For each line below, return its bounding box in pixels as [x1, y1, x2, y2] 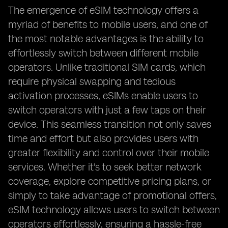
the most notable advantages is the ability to [8, 33, 204, 45]
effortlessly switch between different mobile [8, 47, 198, 59]
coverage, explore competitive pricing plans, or [8, 175, 211, 187]
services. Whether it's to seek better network [8, 161, 202, 173]
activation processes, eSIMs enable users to [8, 90, 198, 102]
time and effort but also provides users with [8, 132, 198, 145]
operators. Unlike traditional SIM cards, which [8, 61, 206, 73]
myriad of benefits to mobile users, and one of [8, 18, 208, 31]
